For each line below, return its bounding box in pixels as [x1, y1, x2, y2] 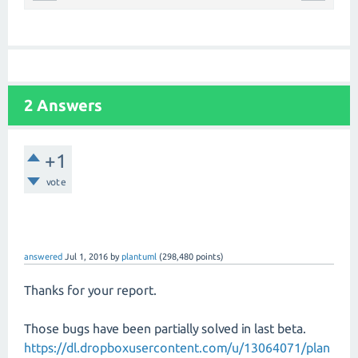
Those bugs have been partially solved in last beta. [24, 320, 306, 336]
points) [193, 251, 224, 261]
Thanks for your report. [24, 282, 157, 297]
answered [24, 251, 62, 261]
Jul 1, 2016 [65, 251, 108, 261]
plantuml [121, 251, 157, 261]
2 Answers [24, 95, 102, 114]
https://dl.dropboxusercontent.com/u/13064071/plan [24, 340, 330, 355]
